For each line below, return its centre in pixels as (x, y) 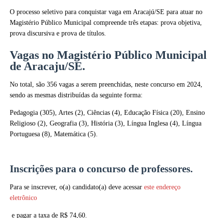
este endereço (162, 187)
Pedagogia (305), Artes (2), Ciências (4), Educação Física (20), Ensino (107, 113)
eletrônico (23, 198)
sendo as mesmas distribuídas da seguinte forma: (76, 95)
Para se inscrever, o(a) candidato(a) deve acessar (77, 187)
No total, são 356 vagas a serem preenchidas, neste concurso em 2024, (106, 84)
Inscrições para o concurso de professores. (101, 169)
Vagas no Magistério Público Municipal (108, 55)
